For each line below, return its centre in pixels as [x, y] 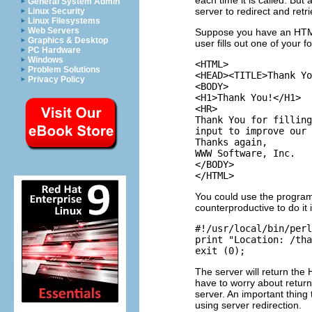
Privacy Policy [56, 79]
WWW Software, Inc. [245, 154]
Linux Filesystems [64, 21]
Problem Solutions [64, 70]
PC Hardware [54, 50]
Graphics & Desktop [68, 40]
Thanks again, [231, 142]
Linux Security [56, 11]
